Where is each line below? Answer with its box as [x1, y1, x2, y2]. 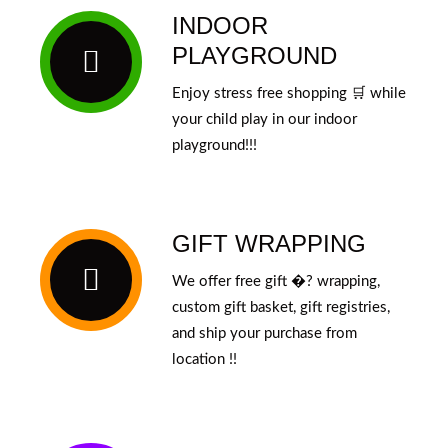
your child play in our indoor [171, 112, 357, 128]
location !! [171, 352, 237, 368]
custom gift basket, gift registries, [171, 300, 390, 316]
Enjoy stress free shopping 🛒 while [171, 86, 406, 102]
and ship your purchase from [171, 326, 357, 342]
